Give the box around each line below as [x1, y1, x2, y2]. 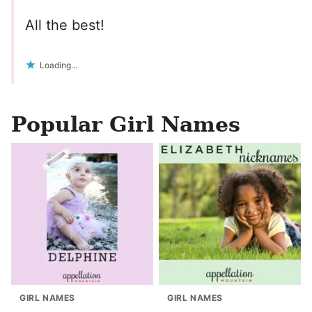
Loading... [40, 60, 77, 71]
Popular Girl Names [11, 112, 240, 137]
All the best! [25, 17, 104, 34]
